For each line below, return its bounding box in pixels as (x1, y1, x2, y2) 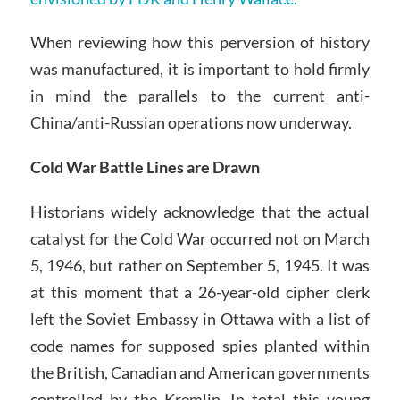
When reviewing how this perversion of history (29, 32, 371, 53)
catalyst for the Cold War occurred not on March (29, 229, 371, 249)
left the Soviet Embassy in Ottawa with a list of (29, 309, 371, 329)
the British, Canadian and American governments (29, 362, 371, 383)
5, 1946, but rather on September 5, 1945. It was (29, 255, 371, 276)
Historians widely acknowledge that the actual (29, 202, 371, 222)
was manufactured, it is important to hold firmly (29, 59, 371, 79)
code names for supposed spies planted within (29, 336, 371, 356)
